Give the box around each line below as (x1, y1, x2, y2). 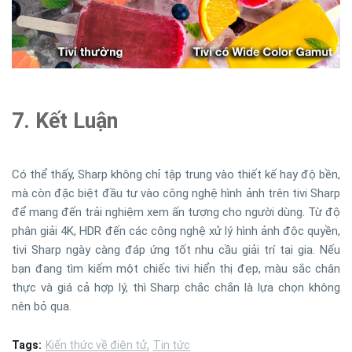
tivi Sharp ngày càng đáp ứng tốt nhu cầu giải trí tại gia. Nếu (12, 243, 340, 258)
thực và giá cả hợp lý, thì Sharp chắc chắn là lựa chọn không (12, 280, 340, 295)
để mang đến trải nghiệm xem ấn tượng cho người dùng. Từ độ (12, 205, 340, 220)
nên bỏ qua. (12, 299, 71, 314)
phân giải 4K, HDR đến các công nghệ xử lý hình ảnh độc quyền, (12, 224, 340, 239)
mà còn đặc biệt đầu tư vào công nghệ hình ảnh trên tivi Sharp (12, 186, 340, 201)
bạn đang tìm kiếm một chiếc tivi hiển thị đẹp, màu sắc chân (12, 262, 340, 277)
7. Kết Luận (12, 108, 118, 134)
